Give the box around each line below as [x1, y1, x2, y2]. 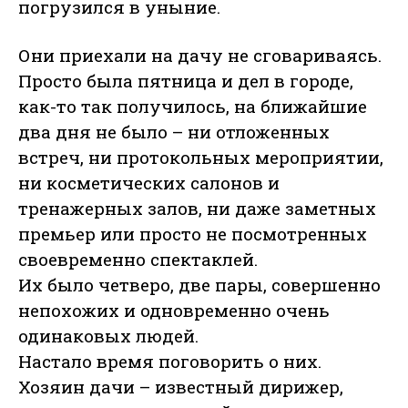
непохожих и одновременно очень [18, 299, 330, 322]
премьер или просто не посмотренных [18, 222, 367, 246]
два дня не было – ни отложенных [18, 120, 330, 144]
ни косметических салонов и [18, 171, 280, 195]
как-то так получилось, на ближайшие [18, 95, 367, 118]
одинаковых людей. [18, 324, 199, 348]
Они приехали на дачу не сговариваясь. [18, 44, 382, 67]
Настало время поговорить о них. [18, 350, 321, 373]
